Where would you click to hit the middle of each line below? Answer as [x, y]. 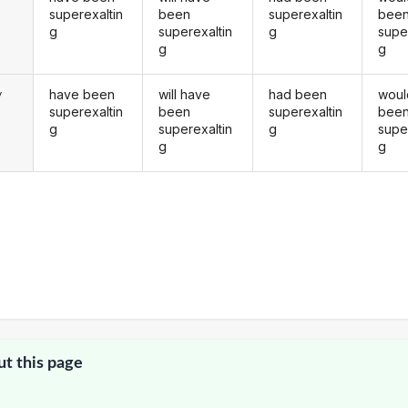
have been [82, 94]
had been [297, 94]
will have [185, 94]
